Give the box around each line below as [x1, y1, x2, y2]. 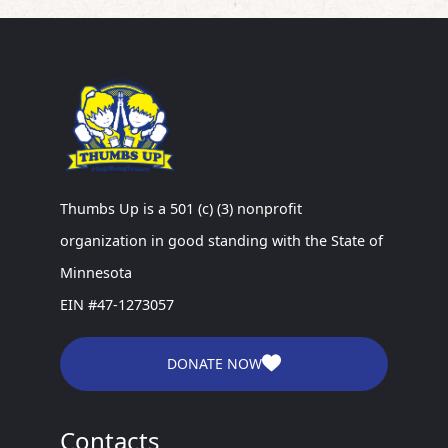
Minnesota [60, 262, 132, 282]
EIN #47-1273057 [60, 294, 174, 314]
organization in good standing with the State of [60, 230, 383, 250]
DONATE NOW [167, 353, 262, 373]
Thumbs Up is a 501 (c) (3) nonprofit [60, 198, 302, 218]
